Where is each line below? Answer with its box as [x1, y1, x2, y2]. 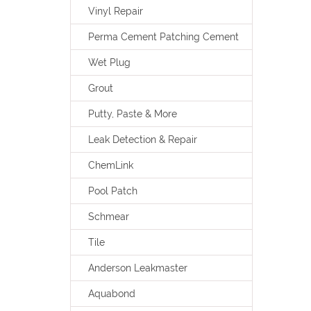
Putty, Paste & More [87, 108, 177, 119]
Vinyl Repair [87, 6, 143, 17]
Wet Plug [87, 57, 131, 68]
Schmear [87, 211, 129, 222]
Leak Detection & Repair [87, 134, 197, 145]
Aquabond [87, 288, 135, 299]
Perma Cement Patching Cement [87, 31, 239, 42]
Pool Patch [87, 185, 137, 196]
